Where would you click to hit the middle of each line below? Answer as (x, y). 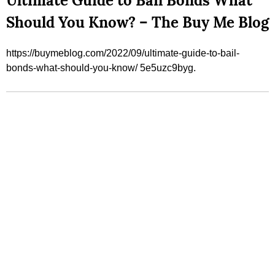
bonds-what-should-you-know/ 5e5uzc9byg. (101, 68)
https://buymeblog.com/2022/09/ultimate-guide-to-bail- (123, 53)
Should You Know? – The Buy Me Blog (137, 23)
